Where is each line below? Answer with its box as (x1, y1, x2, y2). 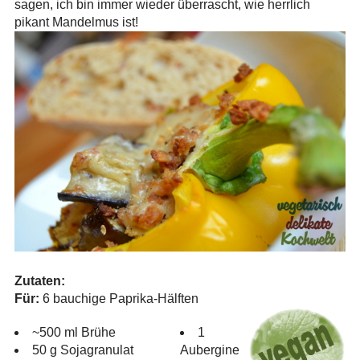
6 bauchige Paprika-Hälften (39, 291, 198, 305)
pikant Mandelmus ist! (14, 15, 138, 30)
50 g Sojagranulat (31, 342, 133, 357)
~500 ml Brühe (31, 325, 116, 339)
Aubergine (179, 342, 239, 357)
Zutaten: (14, 273, 65, 288)
